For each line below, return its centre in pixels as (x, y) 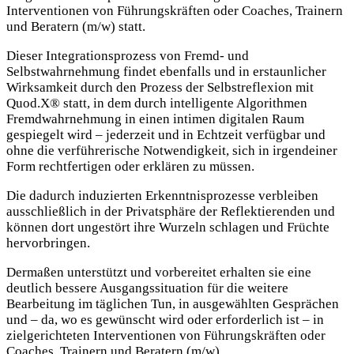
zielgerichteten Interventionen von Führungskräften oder (166, 336)
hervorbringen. (48, 243)
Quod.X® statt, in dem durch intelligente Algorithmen (157, 104)
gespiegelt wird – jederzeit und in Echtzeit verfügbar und (166, 135)
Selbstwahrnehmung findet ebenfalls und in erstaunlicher (166, 72)
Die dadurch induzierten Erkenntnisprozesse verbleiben (162, 196)
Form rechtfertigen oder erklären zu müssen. (130, 167)
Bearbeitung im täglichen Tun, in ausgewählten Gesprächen (173, 304)
